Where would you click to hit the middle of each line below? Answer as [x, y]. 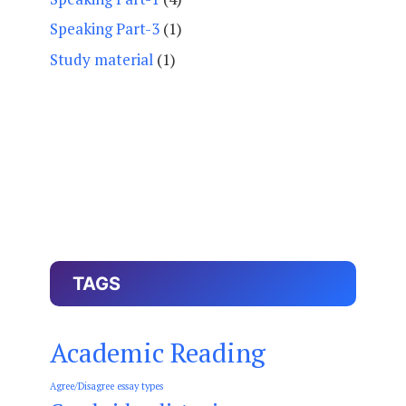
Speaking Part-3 [105, 29]
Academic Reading [158, 352]
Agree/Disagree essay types [106, 386]
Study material [101, 59]
